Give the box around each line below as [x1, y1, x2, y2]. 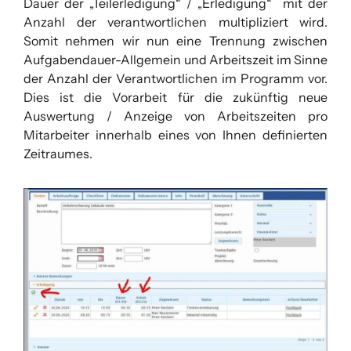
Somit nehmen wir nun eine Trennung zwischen [24, 32, 327, 49]
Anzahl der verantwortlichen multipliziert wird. [24, 13, 327, 30]
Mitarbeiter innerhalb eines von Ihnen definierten [24, 126, 327, 143]
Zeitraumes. [24, 145, 92, 161]
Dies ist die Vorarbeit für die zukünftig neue [24, 89, 327, 105]
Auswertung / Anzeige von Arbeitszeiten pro [24, 107, 327, 124]
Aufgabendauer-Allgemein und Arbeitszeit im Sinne [24, 51, 327, 67]
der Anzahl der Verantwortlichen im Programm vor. [24, 70, 327, 86]
